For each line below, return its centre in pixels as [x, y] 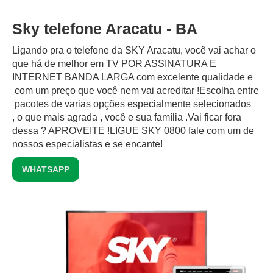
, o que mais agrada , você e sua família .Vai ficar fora [127, 118]
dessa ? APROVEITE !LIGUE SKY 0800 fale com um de [133, 131]
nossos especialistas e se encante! [87, 144]
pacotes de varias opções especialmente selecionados [132, 104]
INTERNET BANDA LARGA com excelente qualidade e [133, 77]
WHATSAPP [46, 170]
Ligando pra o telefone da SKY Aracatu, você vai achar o [134, 51]
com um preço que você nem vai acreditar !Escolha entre [136, 91]
